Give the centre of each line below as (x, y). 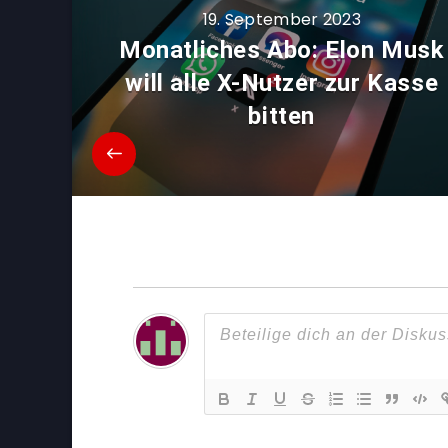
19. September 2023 (281, 20)
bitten (282, 116)
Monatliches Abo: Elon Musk (281, 50)
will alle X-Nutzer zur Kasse (282, 83)
